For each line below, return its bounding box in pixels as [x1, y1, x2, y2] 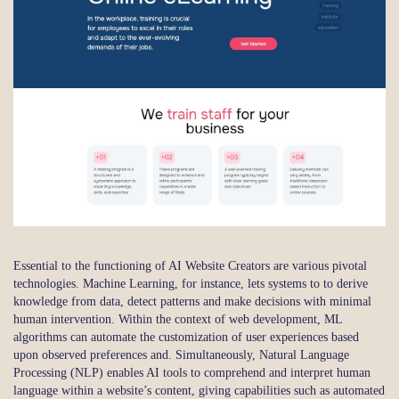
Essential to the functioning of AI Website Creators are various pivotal [13, 258, 367, 273]
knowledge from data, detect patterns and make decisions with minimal [13, 294, 371, 308]
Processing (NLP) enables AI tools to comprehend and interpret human [13, 365, 370, 379]
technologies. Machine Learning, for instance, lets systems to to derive [13, 276, 368, 290]
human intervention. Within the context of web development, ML [13, 312, 342, 326]
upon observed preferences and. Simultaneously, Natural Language [13, 347, 349, 362]
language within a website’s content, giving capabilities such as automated [13, 383, 385, 397]
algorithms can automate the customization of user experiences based [13, 330, 359, 344]
